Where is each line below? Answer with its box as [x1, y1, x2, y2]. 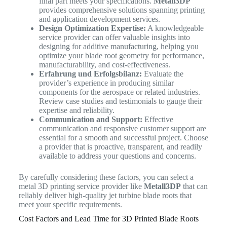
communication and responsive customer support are [39, 124, 206, 133]
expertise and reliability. [39, 106, 115, 115]
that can [180, 182, 208, 191]
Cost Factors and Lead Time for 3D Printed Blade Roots [18, 214, 199, 223]
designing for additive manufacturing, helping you [39, 42, 199, 51]
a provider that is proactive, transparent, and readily [39, 142, 202, 152]
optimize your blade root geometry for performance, [39, 51, 204, 60]
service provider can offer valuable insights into [39, 33, 190, 42]
